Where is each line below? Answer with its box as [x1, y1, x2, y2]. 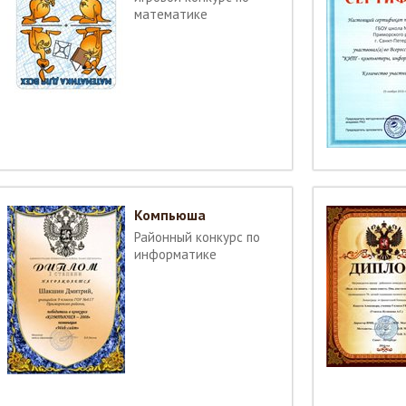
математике [134, 5, 208, 23]
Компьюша [134, 206, 206, 224]
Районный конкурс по [134, 228, 260, 246]
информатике [134, 246, 217, 263]
